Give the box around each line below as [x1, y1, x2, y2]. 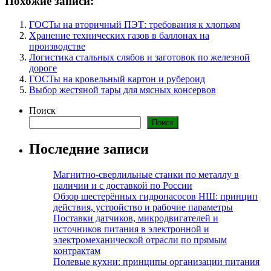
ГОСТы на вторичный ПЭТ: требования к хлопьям [29, 19, 240, 30]
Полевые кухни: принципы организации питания [53, 256, 260, 267]
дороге [29, 62, 57, 73]
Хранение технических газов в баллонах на [29, 30, 209, 41]
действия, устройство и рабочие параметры [53, 201, 233, 212]
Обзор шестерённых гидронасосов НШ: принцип [53, 191, 258, 201]
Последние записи [29, 140, 149, 157]
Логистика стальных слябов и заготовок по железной [29, 51, 250, 62]
